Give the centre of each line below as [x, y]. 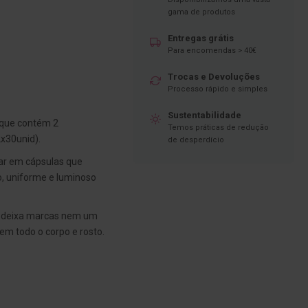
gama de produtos [202, 12]
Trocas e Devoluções [214, 77]
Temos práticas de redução [219, 128]
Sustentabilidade [205, 115]
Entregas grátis [201, 38]
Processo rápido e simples [218, 89]
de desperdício [196, 140]
